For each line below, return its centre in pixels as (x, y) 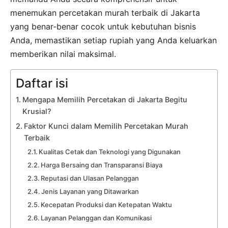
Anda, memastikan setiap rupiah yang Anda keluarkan (113, 40)
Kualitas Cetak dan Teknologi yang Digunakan (110, 151)
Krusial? (37, 111)
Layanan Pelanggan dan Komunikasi (96, 218)
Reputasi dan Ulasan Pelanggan (90, 178)
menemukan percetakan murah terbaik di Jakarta (105, 12)
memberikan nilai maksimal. (63, 54)
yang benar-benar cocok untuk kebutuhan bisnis (103, 26)
